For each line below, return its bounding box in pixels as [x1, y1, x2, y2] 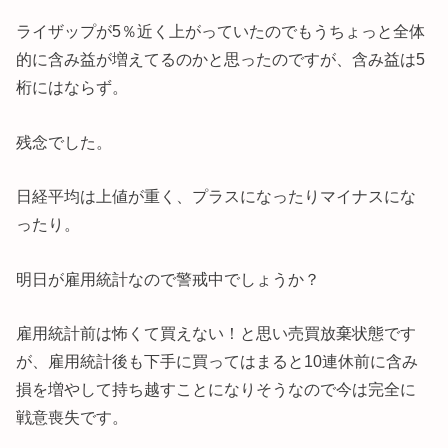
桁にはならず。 [16, 78, 129, 97]
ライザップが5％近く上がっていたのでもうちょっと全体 [16, 22, 426, 41]
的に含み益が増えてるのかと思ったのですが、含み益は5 [16, 50, 426, 69]
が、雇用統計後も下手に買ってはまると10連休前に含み [16, 351, 419, 370]
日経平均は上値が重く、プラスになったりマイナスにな [16, 187, 417, 206]
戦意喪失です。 [16, 407, 129, 426]
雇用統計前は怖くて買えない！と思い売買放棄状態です [16, 323, 417, 342]
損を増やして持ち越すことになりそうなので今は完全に [16, 379, 417, 398]
